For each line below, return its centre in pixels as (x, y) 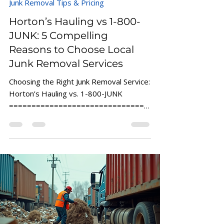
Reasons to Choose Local (71, 58)
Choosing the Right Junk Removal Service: (79, 90)
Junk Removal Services (66, 72)
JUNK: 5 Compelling (58, 44)
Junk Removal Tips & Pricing (56, 11)
